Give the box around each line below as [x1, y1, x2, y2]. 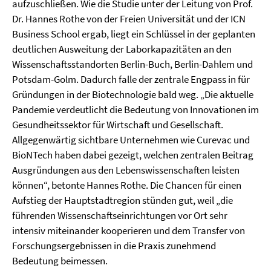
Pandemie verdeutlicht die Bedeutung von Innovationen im [12, 103, 259, 116]
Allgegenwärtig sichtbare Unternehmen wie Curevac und [12, 133, 250, 146]
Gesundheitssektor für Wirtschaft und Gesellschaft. [12, 118, 223, 131]
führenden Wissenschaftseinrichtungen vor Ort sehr [12, 209, 227, 222]
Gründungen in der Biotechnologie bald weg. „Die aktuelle [12, 88, 253, 101]
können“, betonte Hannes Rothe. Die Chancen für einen [12, 178, 241, 192]
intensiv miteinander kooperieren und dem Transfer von [12, 224, 245, 237]
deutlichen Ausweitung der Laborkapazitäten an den [12, 42, 232, 56]
